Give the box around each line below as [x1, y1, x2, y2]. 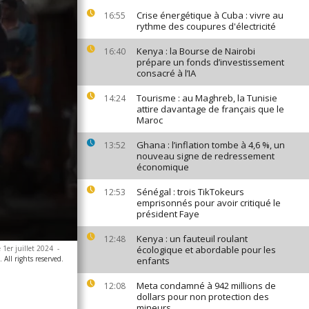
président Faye [137, 208, 199, 220]
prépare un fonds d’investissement [137, 56, 284, 68]
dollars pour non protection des [137, 290, 269, 303]
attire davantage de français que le [137, 103, 284, 115]
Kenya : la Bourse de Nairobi [137, 45, 255, 57]
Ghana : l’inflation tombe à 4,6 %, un [137, 139, 285, 151]
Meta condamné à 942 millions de [137, 279, 276, 292]
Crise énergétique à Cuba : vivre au [137, 9, 283, 21]
